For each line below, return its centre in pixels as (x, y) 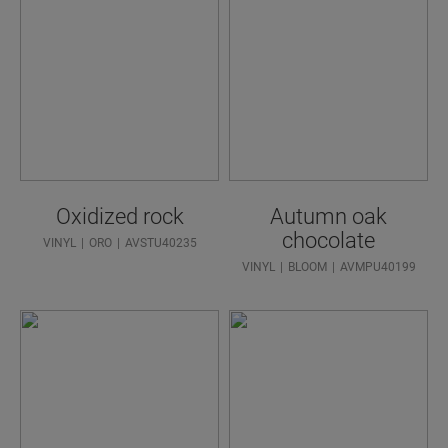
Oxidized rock (119, 217)
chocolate (328, 241)
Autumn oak (328, 217)
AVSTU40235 (160, 243)
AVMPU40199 (377, 267)
